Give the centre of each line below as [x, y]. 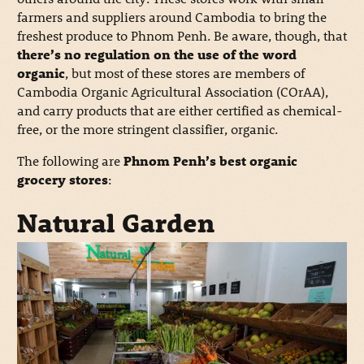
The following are [70, 160]
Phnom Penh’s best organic [210, 160]
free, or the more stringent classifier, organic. [147, 128]
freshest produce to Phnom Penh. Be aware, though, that [182, 35]
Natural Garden [115, 223]
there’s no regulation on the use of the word [156, 54]
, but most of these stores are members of [184, 72]
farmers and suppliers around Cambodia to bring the [171, 16]
